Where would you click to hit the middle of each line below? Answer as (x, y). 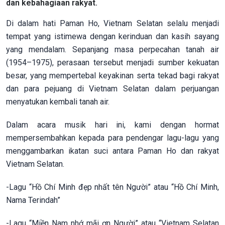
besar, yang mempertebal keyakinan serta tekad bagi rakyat (113, 75)
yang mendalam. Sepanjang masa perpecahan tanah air (113, 49)
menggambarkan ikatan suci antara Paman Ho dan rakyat (113, 151)
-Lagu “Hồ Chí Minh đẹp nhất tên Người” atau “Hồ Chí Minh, (113, 187)
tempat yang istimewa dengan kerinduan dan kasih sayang (113, 36)
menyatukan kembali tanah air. (58, 101)
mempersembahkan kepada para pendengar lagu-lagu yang (113, 138)
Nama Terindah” (33, 200)
